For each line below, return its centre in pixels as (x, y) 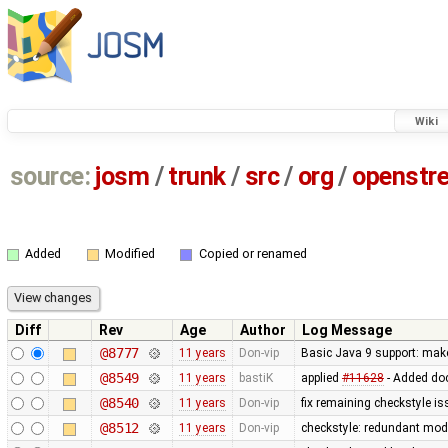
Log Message (347, 329)
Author (263, 329)
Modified (129, 254)
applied (321, 377)
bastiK (255, 377)
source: (50, 177)
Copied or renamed (252, 254)
